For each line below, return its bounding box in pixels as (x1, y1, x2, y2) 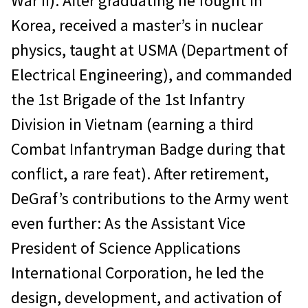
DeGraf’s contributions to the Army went (11, 188, 289, 210)
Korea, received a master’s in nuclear (11, 14, 263, 36)
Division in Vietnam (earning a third (11, 113, 254, 135)
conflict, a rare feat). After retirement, (11, 163, 269, 185)
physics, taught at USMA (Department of (11, 39, 288, 61)
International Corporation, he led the (11, 262, 264, 284)
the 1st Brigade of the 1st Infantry (11, 89, 245, 111)
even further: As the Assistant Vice (11, 212, 245, 234)
